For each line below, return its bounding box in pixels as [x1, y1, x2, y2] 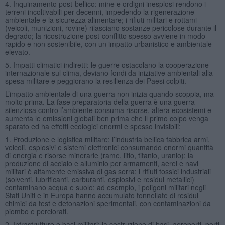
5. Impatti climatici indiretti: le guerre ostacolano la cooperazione [5, 59, 209, 70]
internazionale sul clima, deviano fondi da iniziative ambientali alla [5, 67, 213, 78]
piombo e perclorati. [5, 206, 68, 216]
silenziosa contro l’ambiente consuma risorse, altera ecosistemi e [5, 104, 211, 115]
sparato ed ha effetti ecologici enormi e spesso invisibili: [5, 121, 181, 131]
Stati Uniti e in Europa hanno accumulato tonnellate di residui [5, 190, 198, 200]
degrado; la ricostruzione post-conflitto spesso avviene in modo [5, 30, 205, 41]
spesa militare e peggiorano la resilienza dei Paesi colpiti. [5, 75, 186, 86]
